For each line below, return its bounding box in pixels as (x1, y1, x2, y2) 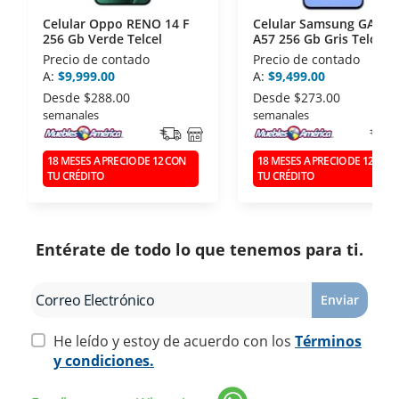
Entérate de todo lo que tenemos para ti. (36, 238, 363, 260)
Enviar (321, 291, 359, 309)
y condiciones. (53, 350, 154, 370)
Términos (295, 330, 362, 351)
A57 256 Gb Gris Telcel (253, 30, 387, 47)
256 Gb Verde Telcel (43, 30, 162, 47)
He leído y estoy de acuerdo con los (53, 330, 295, 351)
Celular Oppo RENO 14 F (43, 15, 189, 32)
